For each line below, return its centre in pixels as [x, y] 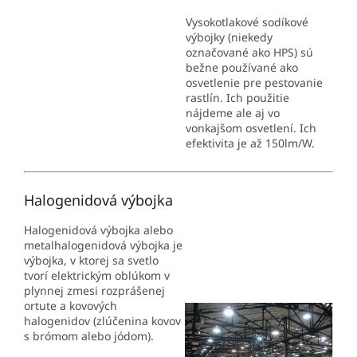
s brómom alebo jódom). [89, 335]
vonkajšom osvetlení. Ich [251, 127]
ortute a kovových [71, 305]
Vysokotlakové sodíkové [247, 22]
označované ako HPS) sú [249, 52]
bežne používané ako [242, 67]
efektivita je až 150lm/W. [250, 143]
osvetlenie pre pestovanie [254, 82]
